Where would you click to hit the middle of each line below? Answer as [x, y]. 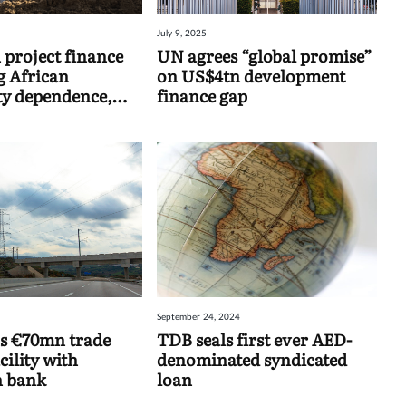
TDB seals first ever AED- [254, 339]
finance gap [202, 96]
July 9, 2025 [181, 34]
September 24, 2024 [198, 317]
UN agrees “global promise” [264, 56]
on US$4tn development [251, 76]
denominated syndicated [251, 359]
